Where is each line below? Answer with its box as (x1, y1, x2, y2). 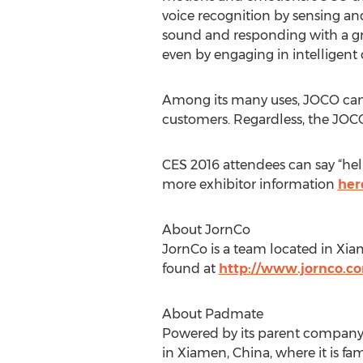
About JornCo (161, 222, 250, 237)
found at (161, 261, 219, 276)
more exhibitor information (161, 177, 338, 192)
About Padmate (161, 306, 263, 322)
